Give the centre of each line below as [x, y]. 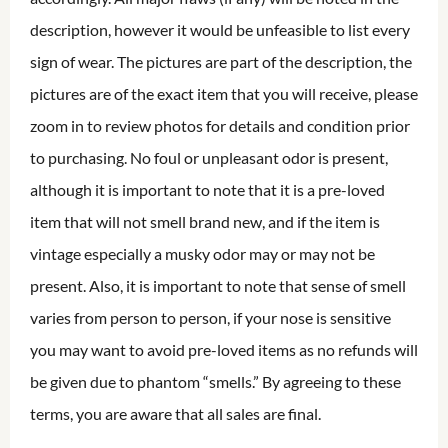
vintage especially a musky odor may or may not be [202, 254]
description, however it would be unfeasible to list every [220, 30]
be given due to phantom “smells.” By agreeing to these [215, 382]
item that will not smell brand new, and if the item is [205, 222]
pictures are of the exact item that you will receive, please [224, 94]
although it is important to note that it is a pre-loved [207, 190]
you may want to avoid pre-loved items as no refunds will [224, 350]
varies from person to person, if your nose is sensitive [210, 318]
